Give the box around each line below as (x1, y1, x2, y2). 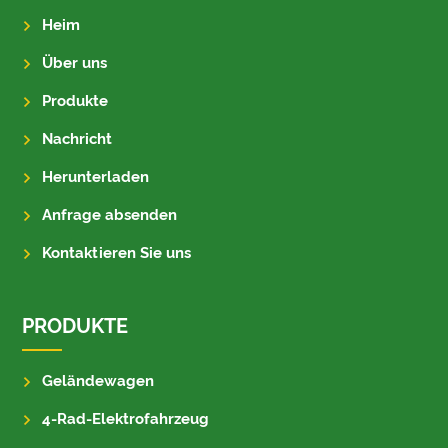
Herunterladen (42, 168, 150, 187)
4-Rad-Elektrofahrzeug (42, 410, 210, 429)
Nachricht (42, 130, 113, 149)
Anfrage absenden (42, 206, 178, 225)
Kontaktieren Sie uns (42, 244, 192, 263)
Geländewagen (42, 372, 155, 391)
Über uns (42, 54, 108, 73)
